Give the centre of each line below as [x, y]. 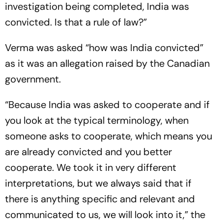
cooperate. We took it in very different [91, 167]
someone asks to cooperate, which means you [109, 136]
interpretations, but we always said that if [98, 183]
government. [33, 79]
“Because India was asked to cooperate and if [107, 104]
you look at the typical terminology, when [97, 120]
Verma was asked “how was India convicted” [104, 47]
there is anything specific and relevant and [100, 199]
